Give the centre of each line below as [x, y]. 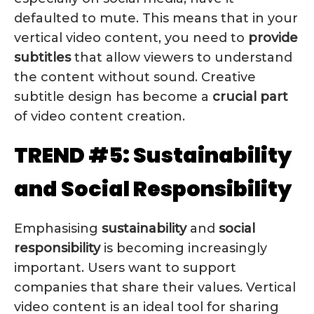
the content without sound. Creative [135, 77]
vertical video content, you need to [131, 37]
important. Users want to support [125, 267]
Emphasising [58, 228]
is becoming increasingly [184, 248]
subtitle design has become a [113, 96]
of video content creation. [100, 116]
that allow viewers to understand [182, 57]
